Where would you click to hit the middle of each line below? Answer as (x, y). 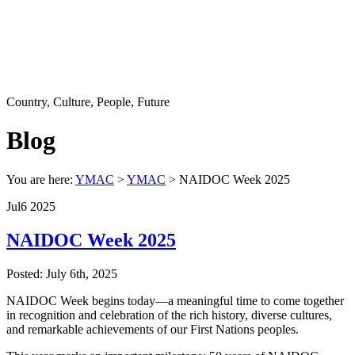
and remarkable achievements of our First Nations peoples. (153, 329)
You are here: (41, 179)
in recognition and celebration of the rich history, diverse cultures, (169, 315)
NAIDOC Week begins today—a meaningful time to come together (175, 300)
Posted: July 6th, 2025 (62, 273)
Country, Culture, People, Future (88, 102)
